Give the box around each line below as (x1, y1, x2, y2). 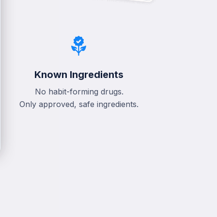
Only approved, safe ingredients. (19, 99, 139, 109)
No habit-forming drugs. (34, 87, 124, 97)
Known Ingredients (34, 69, 124, 81)
